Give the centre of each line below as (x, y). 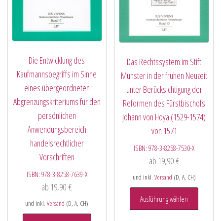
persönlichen (57, 115)
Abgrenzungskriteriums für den (57, 101)
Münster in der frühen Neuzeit (164, 76)
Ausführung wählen (164, 199)
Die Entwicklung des (57, 60)
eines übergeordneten (57, 88)
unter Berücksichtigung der (164, 90)
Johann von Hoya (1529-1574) (164, 117)
